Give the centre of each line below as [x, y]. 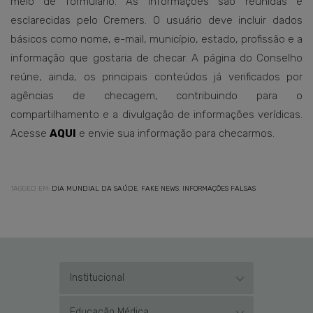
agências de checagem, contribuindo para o [156, 96]
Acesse [30, 133]
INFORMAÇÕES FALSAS [219, 189]
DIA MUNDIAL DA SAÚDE [95, 189]
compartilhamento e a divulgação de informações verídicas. [156, 115]
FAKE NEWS [160, 189]
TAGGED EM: [30, 189]
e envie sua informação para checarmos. [175, 133]
